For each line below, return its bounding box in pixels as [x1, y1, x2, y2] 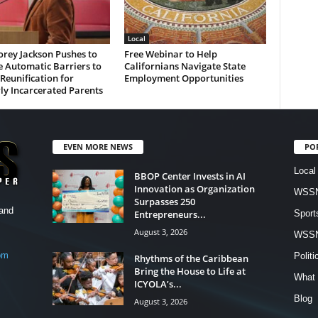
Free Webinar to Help [124, 48, 217, 60]
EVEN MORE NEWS [62, 141, 133, 152]
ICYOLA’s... [133, 277, 182, 290]
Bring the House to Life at [133, 264, 246, 278]
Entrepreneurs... [133, 207, 206, 221]
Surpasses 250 [133, 194, 195, 208]
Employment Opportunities [124, 72, 243, 84]
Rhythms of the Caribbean [133, 251, 248, 265]
